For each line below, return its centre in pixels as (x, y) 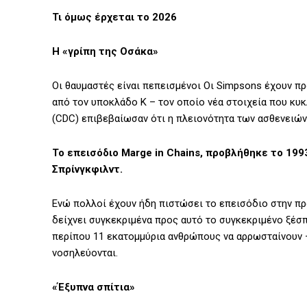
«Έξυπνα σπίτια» (94, 287)
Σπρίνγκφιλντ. (87, 170)
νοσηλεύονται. (85, 253)
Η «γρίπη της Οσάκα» (105, 52)
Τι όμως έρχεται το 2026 (114, 17)
